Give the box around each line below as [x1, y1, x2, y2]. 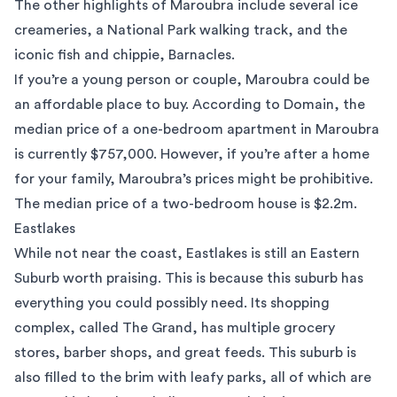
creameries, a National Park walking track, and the [14, 23, 347, 37]
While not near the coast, [14, 246, 186, 261]
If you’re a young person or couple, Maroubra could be [14, 73, 370, 87]
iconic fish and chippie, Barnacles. [14, 48, 235, 62]
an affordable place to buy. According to [14, 97, 284, 112]
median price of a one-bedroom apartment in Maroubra [14, 122, 379, 136]
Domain [284, 97, 334, 112]
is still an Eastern [247, 246, 360, 261]
